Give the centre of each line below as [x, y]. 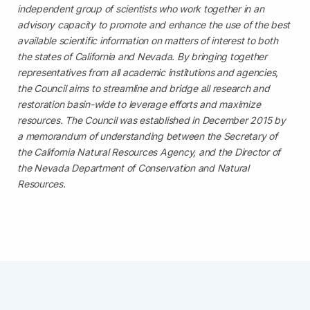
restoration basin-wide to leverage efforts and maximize [139, 104]
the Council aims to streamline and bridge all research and [144, 88]
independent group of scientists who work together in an [141, 9]
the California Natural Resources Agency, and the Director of [149, 152]
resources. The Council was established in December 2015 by [152, 120]
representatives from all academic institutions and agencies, [148, 72]
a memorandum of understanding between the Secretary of [147, 136]
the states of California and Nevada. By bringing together [142, 56]
